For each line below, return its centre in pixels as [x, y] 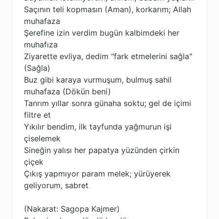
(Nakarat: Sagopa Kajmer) [72, 209]
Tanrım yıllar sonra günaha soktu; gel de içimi [108, 103]
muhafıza [41, 44]
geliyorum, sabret [56, 185]
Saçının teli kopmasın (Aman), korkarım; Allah [108, 9]
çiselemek [42, 138]
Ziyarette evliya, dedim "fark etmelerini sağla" [108, 56]
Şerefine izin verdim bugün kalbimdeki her [102, 33]
